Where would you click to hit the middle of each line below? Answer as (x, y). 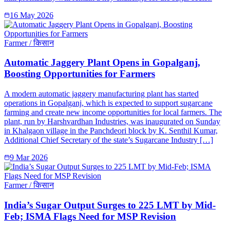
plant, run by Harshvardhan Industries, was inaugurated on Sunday (112, 122)
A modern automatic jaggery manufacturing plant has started (101, 94)
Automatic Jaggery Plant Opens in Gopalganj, (102, 63)
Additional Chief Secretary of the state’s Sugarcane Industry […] (109, 140)
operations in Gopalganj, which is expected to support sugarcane (108, 103)
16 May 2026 (32, 15)
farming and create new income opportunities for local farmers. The (113, 112)
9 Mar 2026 (29, 158)
